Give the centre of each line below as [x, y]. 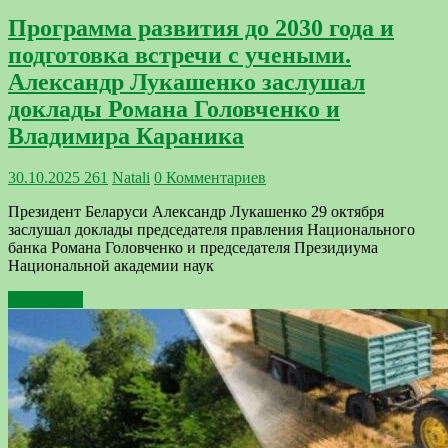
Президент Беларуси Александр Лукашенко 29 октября [196, 212]
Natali [131, 178]
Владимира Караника [126, 135]
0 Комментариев [210, 178]
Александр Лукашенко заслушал [186, 81]
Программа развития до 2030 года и [201, 27]
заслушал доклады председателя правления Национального [211, 230]
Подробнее [45, 300]
